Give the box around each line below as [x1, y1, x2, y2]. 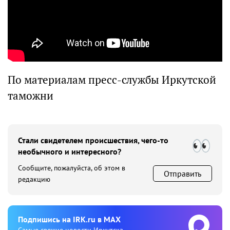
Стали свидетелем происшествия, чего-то [18, 135, 168, 146]
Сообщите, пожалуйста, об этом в [18, 163, 125, 173]
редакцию [18, 175, 50, 184]
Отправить [164, 168, 201, 179]
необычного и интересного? [18, 146, 121, 157]
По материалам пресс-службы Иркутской [8, 73, 216, 87]
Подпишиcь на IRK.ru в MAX [18, 214, 121, 225]
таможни [8, 89, 53, 103]
